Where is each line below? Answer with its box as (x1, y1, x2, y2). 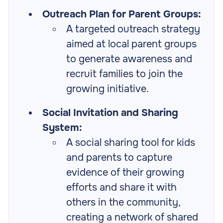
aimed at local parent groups (66, 38, 197, 51)
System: (42, 121, 82, 134)
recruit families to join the (66, 68, 183, 81)
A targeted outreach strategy (66, 23, 200, 36)
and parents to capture (66, 151, 172, 164)
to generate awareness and (66, 53, 192, 66)
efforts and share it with (66, 181, 177, 194)
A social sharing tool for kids (66, 136, 195, 149)
